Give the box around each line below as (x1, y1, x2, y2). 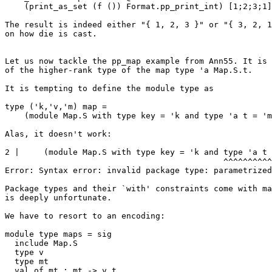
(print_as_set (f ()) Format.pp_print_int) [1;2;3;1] (5, 2, 24, 11)
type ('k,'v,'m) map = (5, 102, 112, 111)
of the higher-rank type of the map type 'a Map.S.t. (5, 66, 253, 75)
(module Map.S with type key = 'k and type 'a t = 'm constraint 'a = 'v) (5, 111, 24, 120)
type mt (5, 257, 15, 266)
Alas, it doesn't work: (5, 129, 112, 138)
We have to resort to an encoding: (5, 211, 165, 220)
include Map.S (5, 239, 15, 248)
